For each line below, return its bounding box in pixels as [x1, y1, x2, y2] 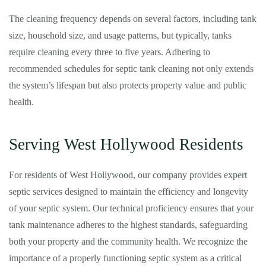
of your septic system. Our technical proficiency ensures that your [9, 203, 254, 213]
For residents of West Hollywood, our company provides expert [9, 170, 247, 180]
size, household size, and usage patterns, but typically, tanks [9, 30, 232, 40]
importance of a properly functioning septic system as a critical [9, 253, 242, 263]
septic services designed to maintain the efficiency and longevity [9, 186, 248, 197]
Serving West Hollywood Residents [9, 135, 243, 153]
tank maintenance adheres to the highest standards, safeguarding [9, 220, 248, 230]
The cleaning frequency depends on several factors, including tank [9, 14, 256, 24]
